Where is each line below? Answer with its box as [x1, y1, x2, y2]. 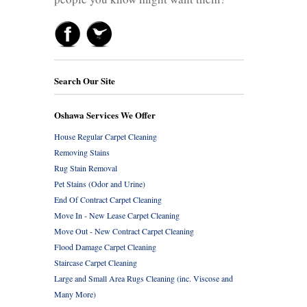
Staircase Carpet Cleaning [54, 256, 137, 268]
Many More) [54, 288, 96, 299]
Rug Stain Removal [54, 162, 117, 173]
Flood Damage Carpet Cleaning [54, 241, 156, 252]
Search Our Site [54, 73, 115, 87]
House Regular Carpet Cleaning [54, 130, 157, 142]
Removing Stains [54, 146, 110, 158]
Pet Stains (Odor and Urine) [54, 177, 145, 189]
